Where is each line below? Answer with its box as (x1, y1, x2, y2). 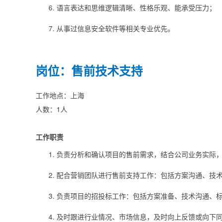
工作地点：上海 (36, 90, 84, 101)
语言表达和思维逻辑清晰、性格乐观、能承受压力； (56, 2, 216, 13)
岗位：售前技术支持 (36, 62, 143, 79)
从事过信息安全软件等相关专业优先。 (56, 23, 174, 34)
